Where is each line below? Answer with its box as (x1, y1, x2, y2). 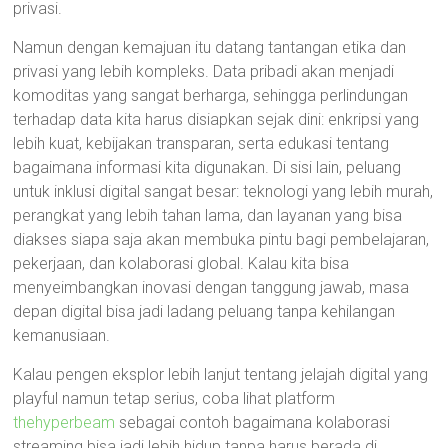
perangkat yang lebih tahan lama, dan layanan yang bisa (13, 206, 403, 225)
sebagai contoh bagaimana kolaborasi (115, 413, 391, 432)
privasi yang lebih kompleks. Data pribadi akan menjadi (13, 62, 395, 81)
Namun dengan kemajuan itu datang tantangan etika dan (13, 38, 407, 57)
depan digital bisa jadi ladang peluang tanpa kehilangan (13, 302, 396, 321)
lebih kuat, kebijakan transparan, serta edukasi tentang (13, 134, 390, 153)
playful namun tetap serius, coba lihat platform (13, 389, 336, 408)
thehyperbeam (13, 413, 116, 432)
